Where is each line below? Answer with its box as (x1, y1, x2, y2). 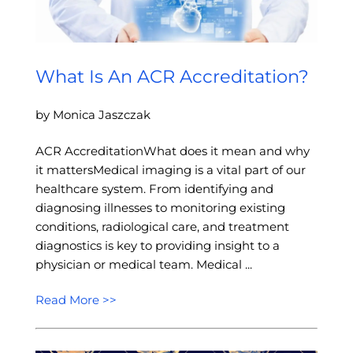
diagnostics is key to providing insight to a (35, 238, 280, 254)
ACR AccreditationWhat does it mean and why (35, 143, 310, 159)
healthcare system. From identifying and (35, 181, 273, 197)
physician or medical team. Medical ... (35, 257, 252, 273)
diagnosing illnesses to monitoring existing (35, 200, 285, 216)
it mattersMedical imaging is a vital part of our (35, 162, 306, 178)
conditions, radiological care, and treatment (35, 219, 289, 235)
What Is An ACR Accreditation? (35, 65, 309, 88)
